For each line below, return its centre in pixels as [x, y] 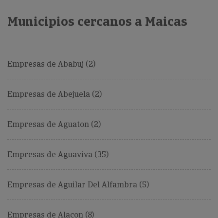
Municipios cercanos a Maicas [97, 22]
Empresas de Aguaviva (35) [58, 155]
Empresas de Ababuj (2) [51, 64]
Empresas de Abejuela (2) [54, 94]
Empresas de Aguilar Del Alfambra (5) [78, 185]
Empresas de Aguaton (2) [54, 125]
